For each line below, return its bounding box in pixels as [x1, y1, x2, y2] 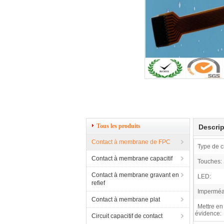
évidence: [195, 210, 221, 217]
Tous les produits [96, 122, 140, 129]
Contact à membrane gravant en [91, 171, 179, 178]
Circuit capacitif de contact [91, 212, 162, 219]
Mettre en [197, 203, 223, 210]
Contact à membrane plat [91, 196, 160, 203]
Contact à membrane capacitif [91, 155, 172, 162]
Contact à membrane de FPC [91, 138, 170, 145]
